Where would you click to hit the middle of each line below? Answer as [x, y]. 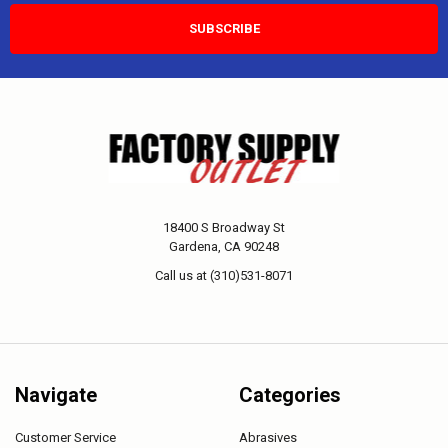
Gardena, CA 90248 [224, 246]
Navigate [55, 395]
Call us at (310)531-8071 [224, 275]
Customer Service [65, 437]
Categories [289, 395]
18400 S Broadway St [224, 227]
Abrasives [267, 437]
